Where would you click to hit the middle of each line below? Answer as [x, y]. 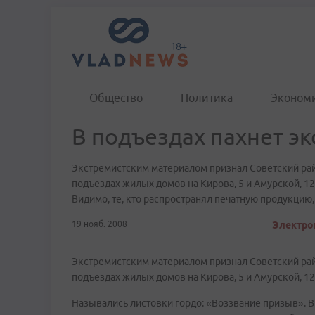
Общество [116, 98]
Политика [207, 98]
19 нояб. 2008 [99, 224]
